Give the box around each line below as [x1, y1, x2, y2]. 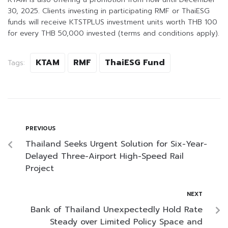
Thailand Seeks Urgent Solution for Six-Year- [25, 138, 207, 151]
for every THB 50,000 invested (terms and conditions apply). [8, 28, 219, 39]
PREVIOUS [25, 124, 55, 133]
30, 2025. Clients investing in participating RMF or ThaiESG [8, 6, 210, 17]
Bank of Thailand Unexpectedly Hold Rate [31, 204, 203, 216]
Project [25, 162, 54, 175]
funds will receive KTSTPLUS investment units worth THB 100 [8, 17, 217, 28]
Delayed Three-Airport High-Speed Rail [25, 150, 184, 163]
